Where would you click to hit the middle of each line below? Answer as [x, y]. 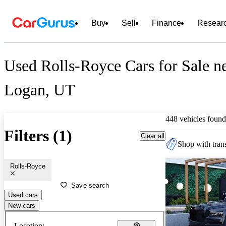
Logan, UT [40, 90]
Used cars [23, 195]
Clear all [153, 136]
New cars [22, 205]
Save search [90, 185]
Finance [166, 23]
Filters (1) [38, 136]
